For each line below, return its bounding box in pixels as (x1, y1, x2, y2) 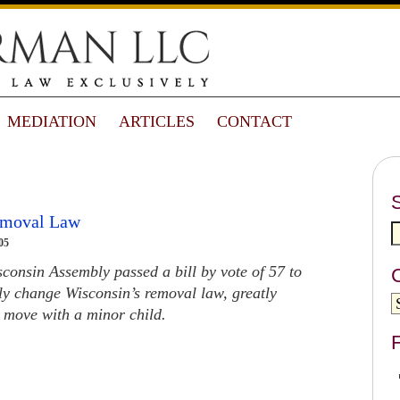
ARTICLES (119, 112, 195, 130)
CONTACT (217, 112, 292, 130)
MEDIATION (7, 112, 96, 130)
